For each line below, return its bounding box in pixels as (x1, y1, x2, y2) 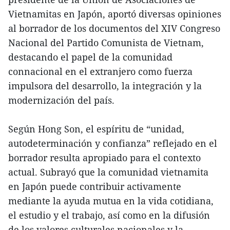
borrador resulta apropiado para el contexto (8, 151, 201, 164)
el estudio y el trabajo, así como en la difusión (8, 209, 210, 222)
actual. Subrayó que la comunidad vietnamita (8, 166, 208, 179)
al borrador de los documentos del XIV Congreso (8, 22, 220, 35)
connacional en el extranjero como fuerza (8, 65, 193, 78)
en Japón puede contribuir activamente (8, 180, 181, 193)
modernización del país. (8, 94, 114, 107)
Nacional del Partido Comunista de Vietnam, (8, 36, 204, 49)
